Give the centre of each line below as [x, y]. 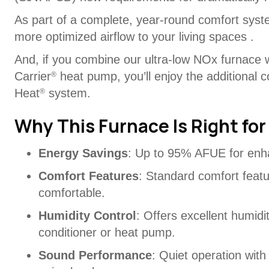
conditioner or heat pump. [107, 232]
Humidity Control [87, 216]
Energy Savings [83, 153]
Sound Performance [95, 255]
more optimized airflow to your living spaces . [134, 37]
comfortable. [71, 193]
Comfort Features [88, 176]
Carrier [32, 76]
